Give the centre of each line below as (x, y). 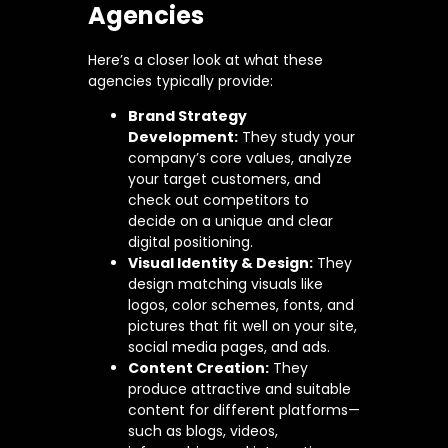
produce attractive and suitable (239, 389)
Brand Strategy (187, 116)
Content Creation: (198, 368)
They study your (296, 137)
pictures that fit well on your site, (242, 326)
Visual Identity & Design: (220, 263)
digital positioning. (190, 242)
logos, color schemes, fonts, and (241, 305)
